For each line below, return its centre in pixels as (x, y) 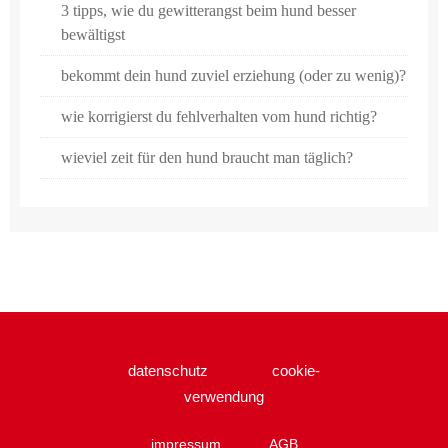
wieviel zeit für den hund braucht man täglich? (207, 157)
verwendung (224, 396)
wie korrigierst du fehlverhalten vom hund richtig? (219, 116)
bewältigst (93, 34)
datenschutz (170, 370)
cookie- (292, 370)
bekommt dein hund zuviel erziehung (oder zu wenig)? (233, 75)
